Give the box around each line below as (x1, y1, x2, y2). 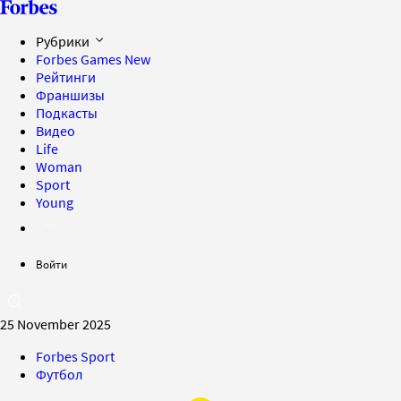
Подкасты (36, 104, 98, 122)
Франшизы (36, 86, 105, 104)
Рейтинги (36, 68, 96, 86)
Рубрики (36, 32, 92, 50)
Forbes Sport (36, 347, 115, 365)
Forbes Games (36, 50, 124, 68)
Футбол (36, 365, 83, 383)
